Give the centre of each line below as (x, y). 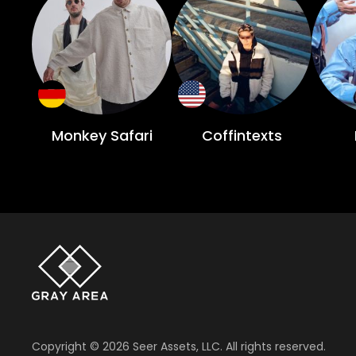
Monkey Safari (102, 135)
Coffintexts (242, 135)
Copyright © (67, 346)
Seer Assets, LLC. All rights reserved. (228, 346)
